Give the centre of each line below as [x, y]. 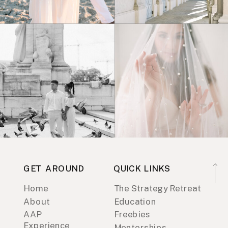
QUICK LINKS [142, 169]
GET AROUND [54, 169]
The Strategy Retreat [158, 189]
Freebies [132, 215]
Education [135, 202]
